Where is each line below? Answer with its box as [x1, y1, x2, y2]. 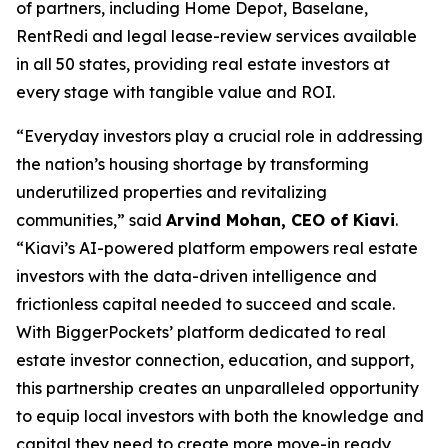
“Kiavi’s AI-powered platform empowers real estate [16, 237, 418, 258]
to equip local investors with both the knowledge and [16, 405, 424, 426]
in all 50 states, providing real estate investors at [16, 53, 390, 74]
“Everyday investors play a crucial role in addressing [16, 125, 423, 146]
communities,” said [16, 209, 166, 230]
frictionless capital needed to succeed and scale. [16, 293, 395, 314]
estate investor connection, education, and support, [16, 349, 414, 370]
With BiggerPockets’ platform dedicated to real [16, 321, 386, 342]
